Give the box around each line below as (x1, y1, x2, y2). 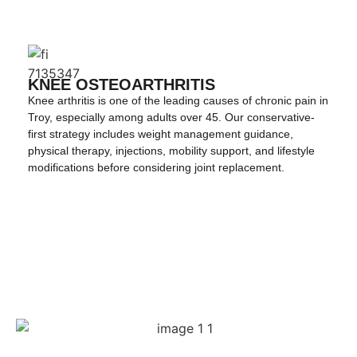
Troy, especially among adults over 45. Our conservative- (28, 110, 315, 124)
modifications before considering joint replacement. (28, 160, 284, 174)
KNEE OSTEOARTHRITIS (28, 75, 215, 93)
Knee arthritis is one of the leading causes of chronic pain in (28, 93, 328, 107)
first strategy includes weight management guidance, (28, 127, 293, 140)
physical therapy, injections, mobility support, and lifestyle (28, 143, 315, 157)
